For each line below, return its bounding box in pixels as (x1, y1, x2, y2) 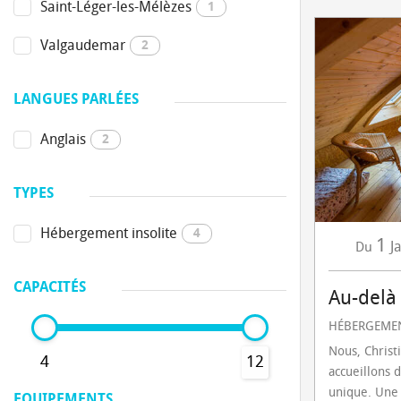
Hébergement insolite (40, 225, 177, 242)
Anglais (40, 131, 86, 148)
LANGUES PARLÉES (13, 90, 139, 107)
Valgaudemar (40, 37, 125, 54)
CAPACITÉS (13, 278, 86, 295)
